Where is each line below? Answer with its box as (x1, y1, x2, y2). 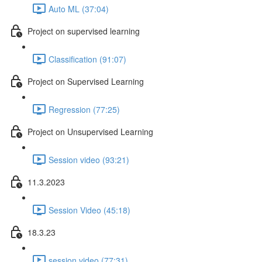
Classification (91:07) (49, 53, 126, 65)
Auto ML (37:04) (49, 2, 109, 15)
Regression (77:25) (49, 103, 120, 115)
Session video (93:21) (49, 153, 129, 166)
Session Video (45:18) (49, 204, 130, 216)
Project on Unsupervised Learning (27, 125, 153, 137)
